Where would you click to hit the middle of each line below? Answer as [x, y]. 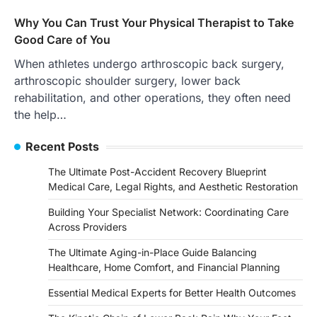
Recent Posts [62, 147]
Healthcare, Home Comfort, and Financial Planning [164, 267]
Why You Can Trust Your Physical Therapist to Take [154, 23]
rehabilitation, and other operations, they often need [152, 98]
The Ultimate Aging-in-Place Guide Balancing [152, 253]
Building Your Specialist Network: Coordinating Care [168, 212]
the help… [40, 115]
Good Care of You [62, 40]
